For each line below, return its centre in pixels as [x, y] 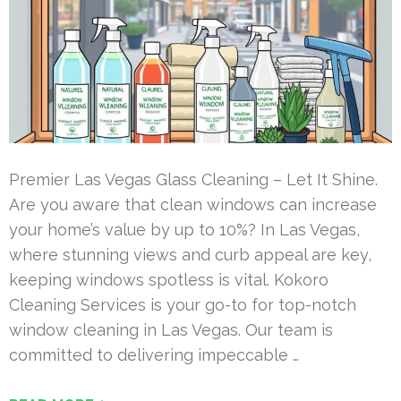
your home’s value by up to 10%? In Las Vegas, [184, 229]
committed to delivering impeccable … [154, 354]
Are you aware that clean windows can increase [193, 204]
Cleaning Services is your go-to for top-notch [183, 304]
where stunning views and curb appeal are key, [190, 254]
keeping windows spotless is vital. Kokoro [169, 279]
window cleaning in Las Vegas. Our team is [171, 329]
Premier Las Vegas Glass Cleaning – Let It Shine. [193, 179]
